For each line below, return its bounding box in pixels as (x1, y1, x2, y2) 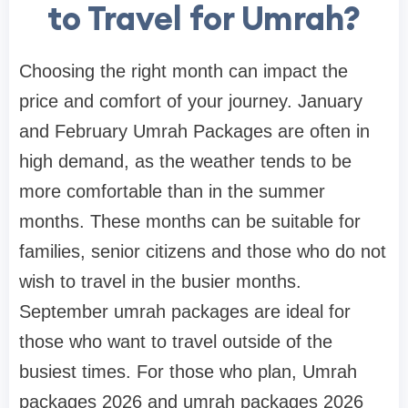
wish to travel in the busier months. (19, 271, 301, 292)
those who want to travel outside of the (19, 331, 332, 352)
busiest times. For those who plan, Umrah (19, 362, 357, 382)
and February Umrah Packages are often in (19, 121, 370, 142)
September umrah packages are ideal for (19, 301, 351, 322)
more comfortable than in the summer (19, 181, 325, 202)
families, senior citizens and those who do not (19, 241, 386, 262)
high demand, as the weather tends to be (19, 151, 352, 172)
